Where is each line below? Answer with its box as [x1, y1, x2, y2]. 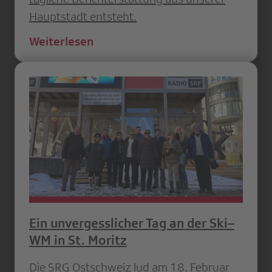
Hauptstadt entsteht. [29, 10, 137, 24]
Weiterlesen [29, 35, 93, 49]
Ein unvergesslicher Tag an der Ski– [29, 215, 234, 231]
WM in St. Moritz [29, 232, 127, 248]
